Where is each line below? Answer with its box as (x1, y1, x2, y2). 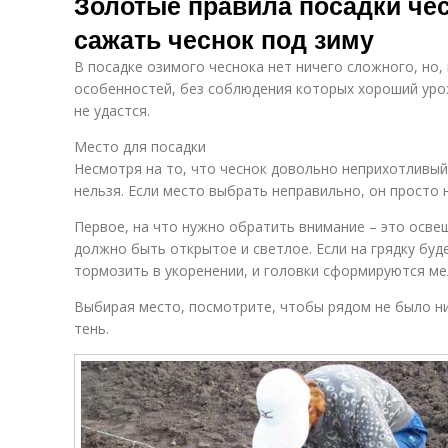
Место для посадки (74, 137, 206, 156)
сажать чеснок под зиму (74, 21, 374, 57)
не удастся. (74, 101, 150, 120)
